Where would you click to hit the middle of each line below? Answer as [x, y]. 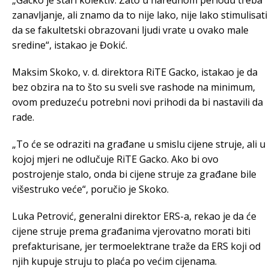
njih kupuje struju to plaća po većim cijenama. [114, 261]
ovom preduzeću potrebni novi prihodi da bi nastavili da [138, 102]
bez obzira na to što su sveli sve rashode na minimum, [134, 87]
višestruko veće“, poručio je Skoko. [90, 189]
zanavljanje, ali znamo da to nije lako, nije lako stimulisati [140, 15]
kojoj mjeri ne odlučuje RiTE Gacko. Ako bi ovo [115, 159]
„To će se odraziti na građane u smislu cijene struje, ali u [139, 144]
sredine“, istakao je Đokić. [70, 45]
